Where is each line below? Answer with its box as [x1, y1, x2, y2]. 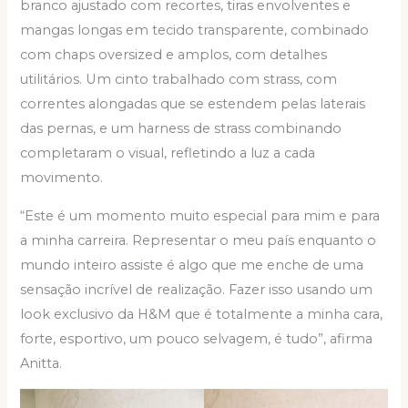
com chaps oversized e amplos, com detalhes [20, 46, 328, 64]
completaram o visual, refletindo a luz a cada [20, 145, 316, 162]
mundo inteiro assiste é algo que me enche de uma [20, 256, 364, 273]
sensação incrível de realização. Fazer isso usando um [20, 280, 373, 298]
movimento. [20, 169, 104, 187]
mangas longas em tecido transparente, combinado [20, 22, 370, 39]
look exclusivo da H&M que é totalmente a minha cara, [20, 305, 383, 322]
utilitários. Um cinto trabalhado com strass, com [20, 71, 338, 88]
